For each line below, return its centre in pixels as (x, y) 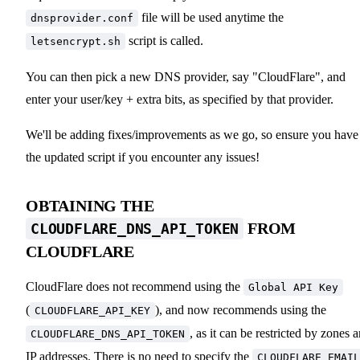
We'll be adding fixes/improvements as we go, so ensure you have (192, 134)
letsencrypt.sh (76, 41)
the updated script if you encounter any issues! (143, 157)
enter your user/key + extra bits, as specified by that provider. (180, 99)
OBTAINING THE (90, 205)
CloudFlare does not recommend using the (135, 286)
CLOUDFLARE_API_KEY (92, 310)
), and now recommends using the (241, 309)
